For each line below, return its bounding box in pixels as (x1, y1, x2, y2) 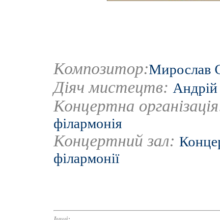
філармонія (54, 115, 122, 131)
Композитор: (54, 59, 149, 78)
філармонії (54, 150, 119, 166)
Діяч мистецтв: (54, 78, 173, 96)
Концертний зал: (54, 132, 179, 150)
